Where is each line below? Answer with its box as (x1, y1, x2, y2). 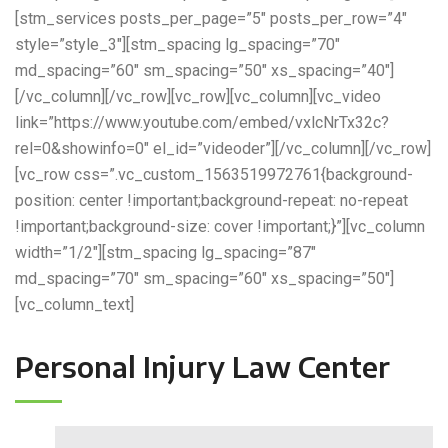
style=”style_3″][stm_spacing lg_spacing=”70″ (15, 35, 340, 55)
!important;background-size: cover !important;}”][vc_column (15, 217, 425, 237)
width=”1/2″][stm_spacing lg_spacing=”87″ (15, 243, 316, 263)
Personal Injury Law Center (15, 349, 390, 385)
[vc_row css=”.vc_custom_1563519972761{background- (15, 165, 413, 185)
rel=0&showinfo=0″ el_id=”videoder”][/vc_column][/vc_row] (15, 139, 431, 159)
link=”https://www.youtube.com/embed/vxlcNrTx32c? (15, 113, 389, 133)
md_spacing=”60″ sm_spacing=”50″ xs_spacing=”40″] (15, 61, 394, 81)
